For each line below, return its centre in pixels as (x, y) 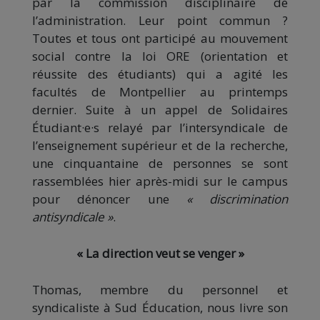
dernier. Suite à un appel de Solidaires (160, 109)
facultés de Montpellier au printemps (160, 91)
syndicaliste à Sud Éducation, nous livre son (160, 307)
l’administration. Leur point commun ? (160, 20)
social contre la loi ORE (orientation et (160, 56)
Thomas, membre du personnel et (160, 289)
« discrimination (237, 199)
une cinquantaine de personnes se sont (160, 163)
